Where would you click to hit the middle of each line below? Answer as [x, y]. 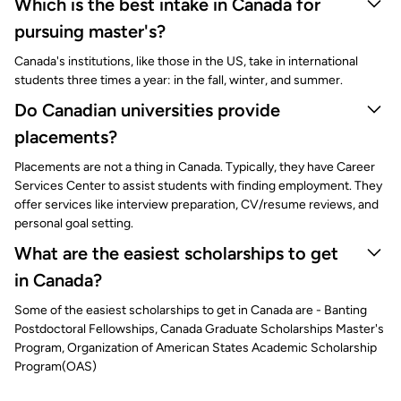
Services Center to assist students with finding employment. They [198, 186]
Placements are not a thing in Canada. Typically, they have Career [195, 167]
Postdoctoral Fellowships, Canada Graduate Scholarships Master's [199, 329]
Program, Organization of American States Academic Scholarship [196, 348]
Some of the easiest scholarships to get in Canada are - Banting [191, 310]
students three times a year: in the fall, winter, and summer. [179, 80]
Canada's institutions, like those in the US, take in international [186, 61]
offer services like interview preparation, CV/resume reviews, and [196, 205]
